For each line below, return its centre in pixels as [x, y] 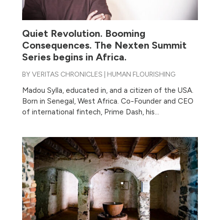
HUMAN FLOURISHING [141, 74]
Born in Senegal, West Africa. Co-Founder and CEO [108, 101]
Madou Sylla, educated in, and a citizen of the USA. [108, 90]
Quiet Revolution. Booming [83, 33]
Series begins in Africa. [74, 57]
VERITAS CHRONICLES [67, 74]
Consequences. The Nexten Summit [104, 45]
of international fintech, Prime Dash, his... [90, 112]
